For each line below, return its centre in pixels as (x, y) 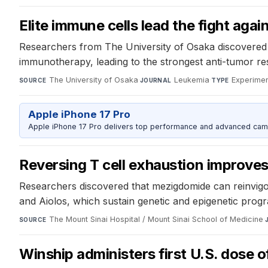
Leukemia (192, 80)
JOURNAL (156, 80)
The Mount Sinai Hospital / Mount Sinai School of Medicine (156, 219)
